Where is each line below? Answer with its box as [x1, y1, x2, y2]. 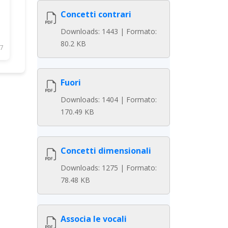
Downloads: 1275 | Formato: [61, 163, 157, 173]
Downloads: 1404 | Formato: [61, 95, 157, 104]
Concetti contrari [61, 9, 131, 20]
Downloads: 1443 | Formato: [61, 26, 157, 36]
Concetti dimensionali [61, 145, 151, 156]
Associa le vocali [61, 213, 127, 224]
